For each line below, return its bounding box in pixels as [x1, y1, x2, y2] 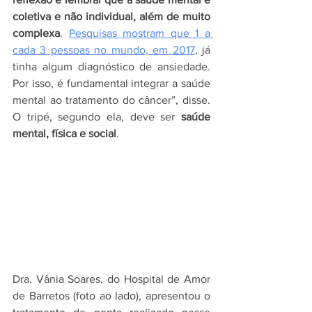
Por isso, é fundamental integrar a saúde [13, 77, 210, 89]
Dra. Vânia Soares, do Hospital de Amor [13, 273, 210, 286]
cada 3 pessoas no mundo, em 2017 [13, 44, 195, 56]
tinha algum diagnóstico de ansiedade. [13, 61, 210, 72]
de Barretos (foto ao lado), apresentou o [13, 290, 210, 302]
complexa [13, 27, 60, 39]
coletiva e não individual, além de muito [13, 10, 210, 22]
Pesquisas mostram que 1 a [68, 27, 211, 39]
